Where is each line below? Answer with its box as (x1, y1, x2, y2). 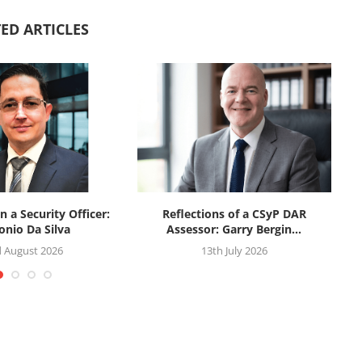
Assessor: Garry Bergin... (166, 221, 302, 237)
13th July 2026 (200, 242, 267, 258)
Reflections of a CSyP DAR (162, 205, 306, 221)
